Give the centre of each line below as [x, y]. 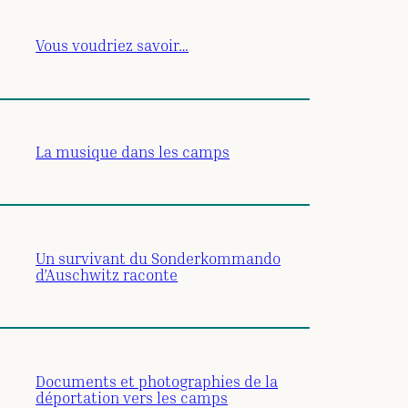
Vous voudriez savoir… [112, 46]
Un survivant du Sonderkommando [158, 258]
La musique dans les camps [133, 152]
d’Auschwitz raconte [107, 274]
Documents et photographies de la [157, 381]
